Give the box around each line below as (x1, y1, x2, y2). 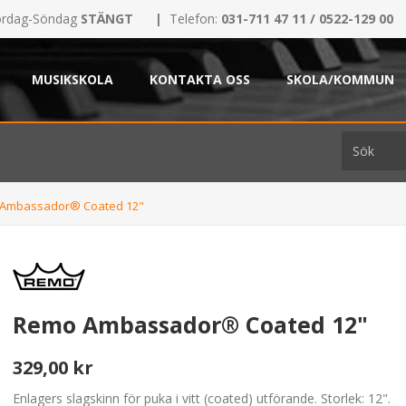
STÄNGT (77, 10, 133, 27)
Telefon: (169, 10, 221, 27)
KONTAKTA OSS (150, 71, 250, 88)
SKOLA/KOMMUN (286, 71, 394, 88)
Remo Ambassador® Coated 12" (13, 309, 369, 340)
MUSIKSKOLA (32, 71, 113, 88)
